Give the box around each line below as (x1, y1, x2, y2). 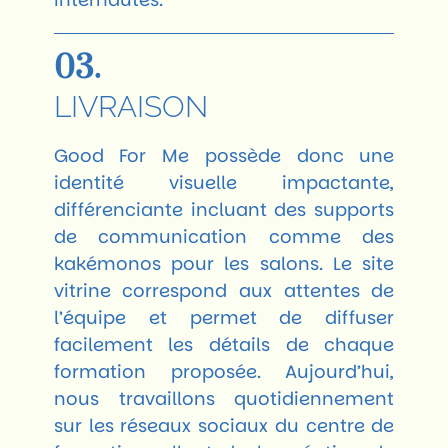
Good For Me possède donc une (53, 142, 395, 168)
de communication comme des (53, 223, 395, 249)
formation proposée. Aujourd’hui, (53, 358, 395, 384)
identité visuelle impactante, (53, 169, 395, 195)
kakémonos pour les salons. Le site (53, 250, 395, 276)
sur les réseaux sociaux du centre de (53, 412, 395, 438)
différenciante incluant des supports (53, 196, 395, 222)
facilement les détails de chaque (53, 331, 395, 357)
